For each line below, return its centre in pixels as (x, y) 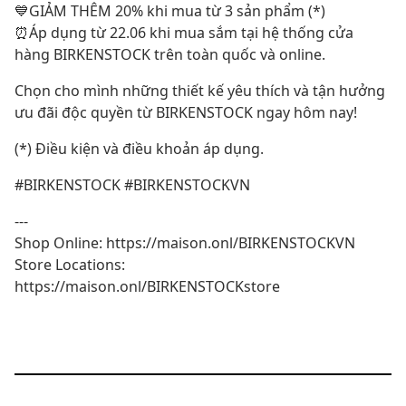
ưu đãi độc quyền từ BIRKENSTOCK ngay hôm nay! (186, 112)
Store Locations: (70, 265)
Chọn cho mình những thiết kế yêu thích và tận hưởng (200, 91)
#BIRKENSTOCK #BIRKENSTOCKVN (132, 185)
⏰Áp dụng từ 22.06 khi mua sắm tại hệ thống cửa (184, 33)
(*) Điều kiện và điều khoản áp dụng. (139, 149)
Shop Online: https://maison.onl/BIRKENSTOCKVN (185, 243)
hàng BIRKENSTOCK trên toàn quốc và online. (170, 54)
